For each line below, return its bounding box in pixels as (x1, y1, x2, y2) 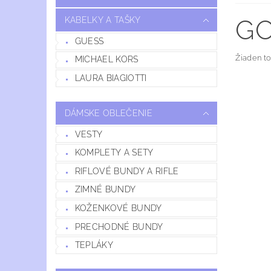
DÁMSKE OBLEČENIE (64, 108, 152, 118)
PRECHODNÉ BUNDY (74, 221, 163, 232)
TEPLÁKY (74, 240, 114, 250)
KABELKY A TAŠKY (64, 15, 141, 25)
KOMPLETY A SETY (74, 148, 154, 158)
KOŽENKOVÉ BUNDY (74, 203, 162, 213)
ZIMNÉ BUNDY (74, 184, 136, 195)
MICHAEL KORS (74, 54, 139, 65)
